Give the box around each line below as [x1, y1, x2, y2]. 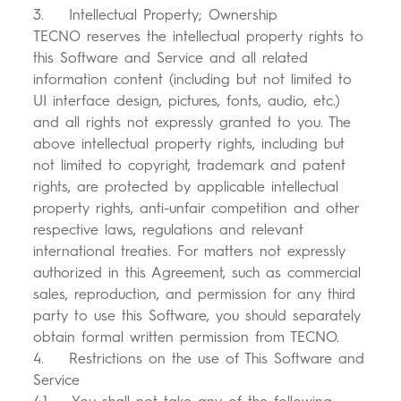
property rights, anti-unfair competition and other [33, 200, 360, 218]
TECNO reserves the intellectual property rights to [33, 28, 364, 46]
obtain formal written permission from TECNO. [33, 328, 340, 346]
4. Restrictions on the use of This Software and [33, 350, 365, 368]
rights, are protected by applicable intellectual [33, 178, 339, 196]
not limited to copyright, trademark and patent [33, 157, 346, 175]
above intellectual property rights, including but [33, 135, 346, 153]
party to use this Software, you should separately [33, 307, 362, 325]
